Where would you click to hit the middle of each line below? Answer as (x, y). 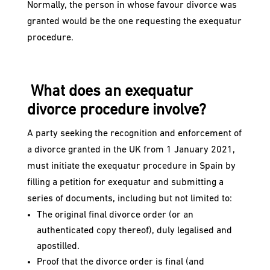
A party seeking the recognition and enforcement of (134, 134)
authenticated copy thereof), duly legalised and (134, 231)
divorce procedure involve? (116, 111)
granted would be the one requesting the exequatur (134, 22)
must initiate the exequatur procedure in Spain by (131, 167)
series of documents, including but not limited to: (129, 199)
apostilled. (58, 247)
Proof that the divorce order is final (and (120, 262)
